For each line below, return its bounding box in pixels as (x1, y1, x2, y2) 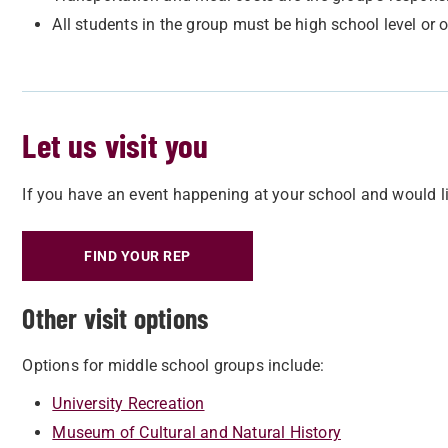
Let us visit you (22, 125, 209, 166)
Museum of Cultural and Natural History (52, 423, 341, 443)
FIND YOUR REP (84, 248, 191, 265)
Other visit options (22, 301, 209, 336)
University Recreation (52, 394, 205, 414)
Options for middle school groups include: (22, 356, 325, 376)
